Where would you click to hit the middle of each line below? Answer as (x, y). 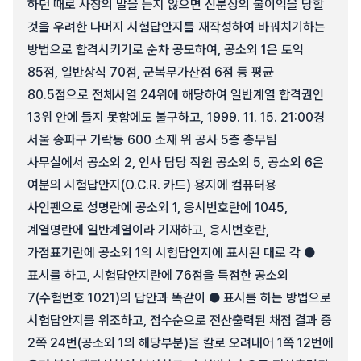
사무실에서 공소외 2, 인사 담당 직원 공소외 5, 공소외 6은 (176, 162)
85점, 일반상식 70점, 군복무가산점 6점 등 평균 (151, 72)
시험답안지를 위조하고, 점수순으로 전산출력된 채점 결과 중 (180, 320)
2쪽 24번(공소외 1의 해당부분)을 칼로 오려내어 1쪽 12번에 (180, 343)
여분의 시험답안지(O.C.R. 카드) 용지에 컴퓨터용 (152, 185)
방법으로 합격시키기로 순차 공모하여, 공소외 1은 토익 (166, 50)
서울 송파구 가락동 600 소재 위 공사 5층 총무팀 (152, 140)
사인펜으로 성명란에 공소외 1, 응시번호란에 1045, (158, 207)
